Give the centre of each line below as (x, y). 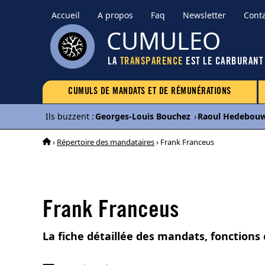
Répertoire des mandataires (106, 142)
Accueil (66, 15)
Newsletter (204, 15)
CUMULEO (164, 41)
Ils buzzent (67, 116)
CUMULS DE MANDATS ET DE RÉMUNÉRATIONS (150, 92)
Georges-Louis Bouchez (143, 116)
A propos (115, 15)
